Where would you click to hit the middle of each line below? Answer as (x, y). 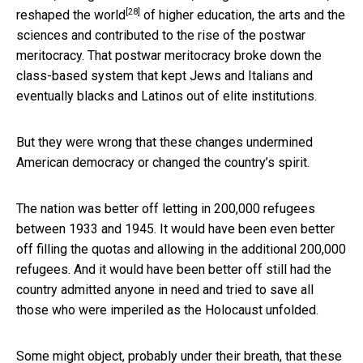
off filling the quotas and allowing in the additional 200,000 (181, 249)
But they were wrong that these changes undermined (164, 142)
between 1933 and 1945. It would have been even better (175, 228)
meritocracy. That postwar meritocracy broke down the (169, 55)
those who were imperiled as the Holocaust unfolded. (167, 310)
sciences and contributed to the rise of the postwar (161, 35)
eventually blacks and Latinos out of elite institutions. (167, 96)
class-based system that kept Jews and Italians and (164, 75)
